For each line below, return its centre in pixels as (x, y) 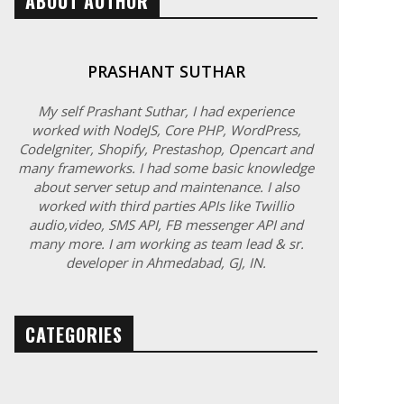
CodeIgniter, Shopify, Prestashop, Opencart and (166, 149)
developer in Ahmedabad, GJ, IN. (166, 263)
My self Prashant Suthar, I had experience (166, 111)
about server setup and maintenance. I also (166, 187)
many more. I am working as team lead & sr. (166, 244)
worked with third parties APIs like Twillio (166, 206)
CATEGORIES (74, 335)
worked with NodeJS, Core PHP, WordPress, (166, 130)
